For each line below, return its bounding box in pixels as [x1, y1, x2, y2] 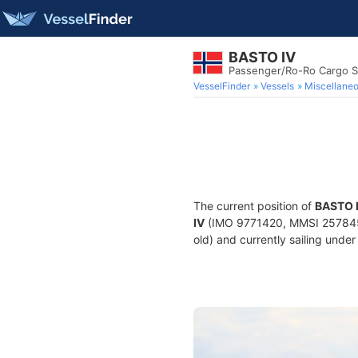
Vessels [261, 80, 294, 92]
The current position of [193, 199, 315, 213]
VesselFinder [193, 80, 250, 92]
